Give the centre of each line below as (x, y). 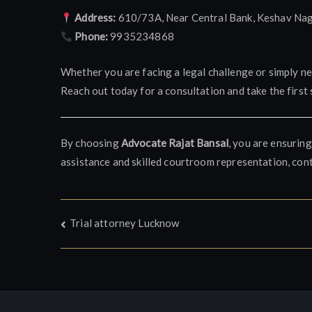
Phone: (92, 36)
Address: (95, 17)
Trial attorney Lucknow (125, 223)
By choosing (91, 142)
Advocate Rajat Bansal (174, 142)
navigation (116, 256)
